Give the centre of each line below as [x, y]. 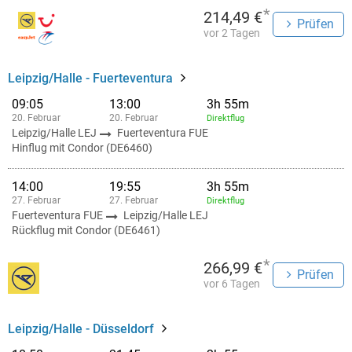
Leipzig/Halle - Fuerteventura [90, 78]
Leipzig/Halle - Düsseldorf [81, 329]
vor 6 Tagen [232, 284]
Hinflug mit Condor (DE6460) [82, 148]
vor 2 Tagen [232, 33]
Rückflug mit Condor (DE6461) [86, 230]
